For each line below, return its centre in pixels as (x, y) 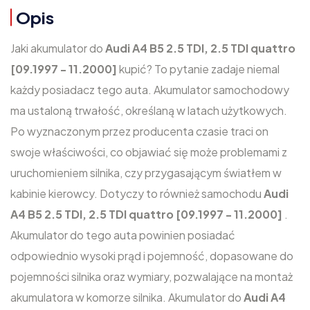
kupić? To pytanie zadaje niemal (199, 69)
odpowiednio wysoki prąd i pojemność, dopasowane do (152, 256)
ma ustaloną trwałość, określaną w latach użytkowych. (149, 110)
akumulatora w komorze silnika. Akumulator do (127, 297)
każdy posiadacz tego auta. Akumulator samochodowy (150, 90)
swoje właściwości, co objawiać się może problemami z (149, 152)
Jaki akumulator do (58, 48)
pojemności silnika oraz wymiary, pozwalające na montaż (152, 276)
